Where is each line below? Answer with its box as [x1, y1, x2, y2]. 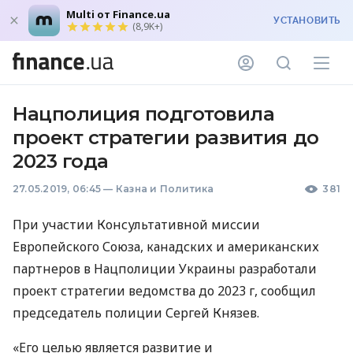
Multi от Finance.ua [66, 7, 170, 21]
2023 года [13, 150, 109, 173]
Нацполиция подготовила [13, 102, 275, 125]
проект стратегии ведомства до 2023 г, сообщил [13, 282, 316, 299]
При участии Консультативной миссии [13, 216, 260, 233]
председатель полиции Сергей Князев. [13, 304, 259, 321]
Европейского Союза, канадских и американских [13, 238, 319, 255]
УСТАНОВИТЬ [273, 15, 340, 26]
